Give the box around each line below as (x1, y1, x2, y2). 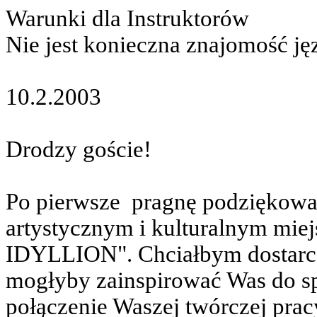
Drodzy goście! (6, 137, 151, 162)
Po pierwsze (6, 189, 120, 214)
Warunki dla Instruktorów (6, 6, 249, 31)
